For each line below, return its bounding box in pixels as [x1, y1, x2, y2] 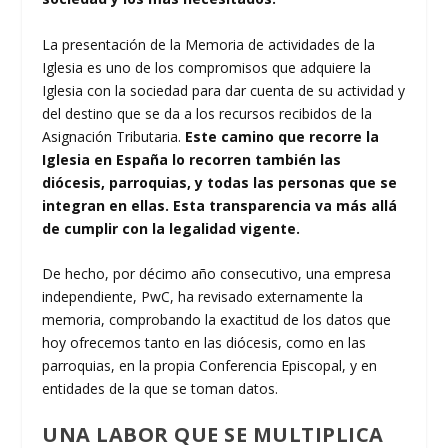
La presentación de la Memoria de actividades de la [42, 34, 376, 54]
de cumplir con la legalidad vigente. [42, 218, 301, 238]
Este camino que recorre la [181, 126, 380, 146]
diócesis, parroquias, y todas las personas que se [42, 172, 398, 192]
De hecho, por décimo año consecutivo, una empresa [42, 263, 392, 283]
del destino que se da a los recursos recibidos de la [42, 103, 373, 123]
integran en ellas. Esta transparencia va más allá [42, 195, 398, 215]
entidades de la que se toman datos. [42, 378, 279, 398]
